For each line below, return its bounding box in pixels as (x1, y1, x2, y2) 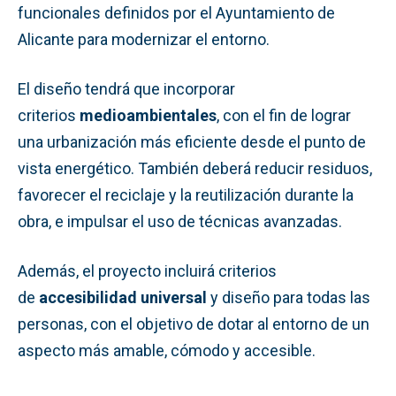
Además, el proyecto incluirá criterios (18, 261, 277, 280)
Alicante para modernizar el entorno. (18, 29, 270, 49)
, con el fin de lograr (217, 105, 351, 125)
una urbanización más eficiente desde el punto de (18, 132, 366, 151)
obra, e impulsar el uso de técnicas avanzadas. (18, 211, 342, 231)
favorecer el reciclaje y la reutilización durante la (18, 185, 354, 204)
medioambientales (80, 105, 217, 125)
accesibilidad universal (39, 287, 207, 307)
